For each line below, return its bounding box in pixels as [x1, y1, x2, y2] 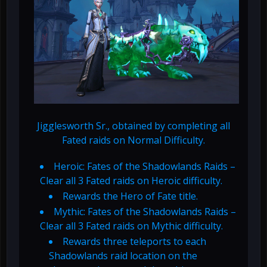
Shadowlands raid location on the [49, 249, 197, 263]
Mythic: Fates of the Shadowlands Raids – [54, 205, 236, 219]
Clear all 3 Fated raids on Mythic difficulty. [40, 219, 223, 233]
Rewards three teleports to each [63, 235, 206, 249]
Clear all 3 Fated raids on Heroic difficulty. [40, 174, 222, 188]
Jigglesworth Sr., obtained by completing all [37, 119, 230, 133]
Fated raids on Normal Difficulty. [62, 133, 205, 147]
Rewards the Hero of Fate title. [63, 190, 198, 203]
